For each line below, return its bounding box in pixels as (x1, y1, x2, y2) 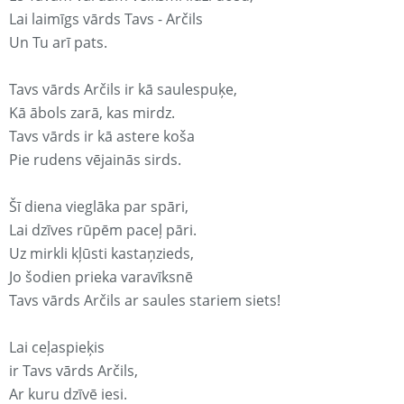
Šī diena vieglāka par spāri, (9, 197, 188, 217)
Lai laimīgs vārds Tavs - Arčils (9, 9, 203, 30)
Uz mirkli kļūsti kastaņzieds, (9, 243, 194, 264)
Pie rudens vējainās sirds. (9, 150, 181, 170)
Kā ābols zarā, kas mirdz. (9, 103, 175, 124)
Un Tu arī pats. (9, 32, 107, 53)
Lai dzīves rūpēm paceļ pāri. (9, 220, 197, 241)
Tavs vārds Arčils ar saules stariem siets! (9, 290, 280, 311)
